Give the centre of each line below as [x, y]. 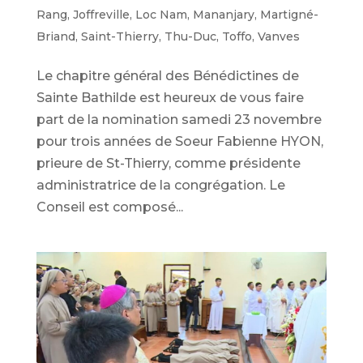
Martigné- [289, 15]
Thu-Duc [190, 37]
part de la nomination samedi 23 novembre [179, 120]
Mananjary [223, 15]
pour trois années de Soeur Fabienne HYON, [179, 142]
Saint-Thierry [120, 37]
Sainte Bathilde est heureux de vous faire [170, 98]
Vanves [278, 37]
